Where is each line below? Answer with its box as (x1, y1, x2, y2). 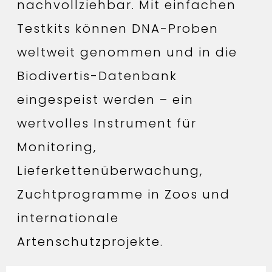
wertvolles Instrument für (17, 114, 197, 132)
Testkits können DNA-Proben (17, 19, 219, 37)
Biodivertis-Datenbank (17, 67, 177, 84)
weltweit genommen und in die (17, 43, 237, 61)
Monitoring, (17, 138, 97, 155)
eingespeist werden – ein (17, 90, 194, 108)
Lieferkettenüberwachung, (17, 161, 203, 179)
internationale (17, 209, 119, 226)
